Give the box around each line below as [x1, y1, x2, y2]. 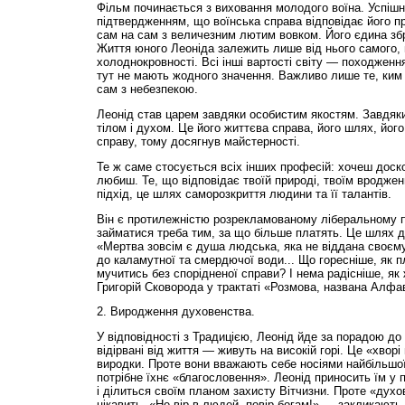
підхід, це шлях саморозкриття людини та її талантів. [96, 186, 391, 201]
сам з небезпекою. [96, 82, 198, 97]
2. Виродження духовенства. [96, 305, 255, 319]
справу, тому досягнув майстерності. [96, 134, 300, 148]
